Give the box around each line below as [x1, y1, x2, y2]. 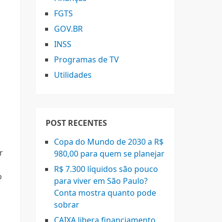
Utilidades [54, 69, 92, 80]
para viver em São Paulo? [54, 175, 148, 186]
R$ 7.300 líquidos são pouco [54, 164, 158, 174]
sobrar [54, 199, 79, 210]
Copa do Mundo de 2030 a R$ [54, 136, 164, 147]
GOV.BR [54, 23, 83, 34]
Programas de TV [54, 54, 119, 65]
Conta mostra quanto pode [54, 187, 156, 198]
